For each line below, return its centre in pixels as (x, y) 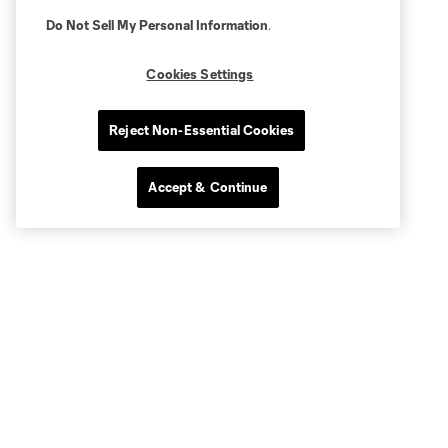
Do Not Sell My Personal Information (157, 25)
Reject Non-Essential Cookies (201, 130)
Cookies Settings (200, 74)
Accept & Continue (208, 187)
